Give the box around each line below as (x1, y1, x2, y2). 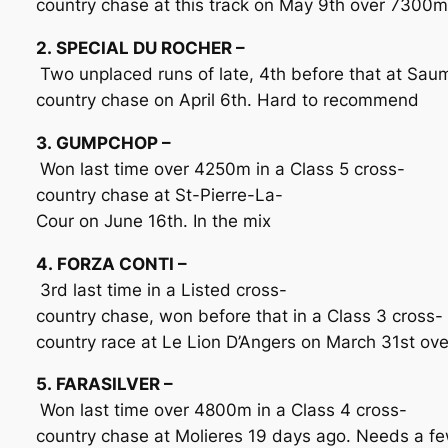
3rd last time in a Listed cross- (39, 279, 287, 300)
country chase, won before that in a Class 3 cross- (35, 305, 443, 326)
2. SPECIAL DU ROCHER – (35, 38, 245, 59)
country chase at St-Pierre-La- (35, 184, 283, 205)
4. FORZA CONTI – (35, 253, 187, 274)
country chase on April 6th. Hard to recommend (35, 90, 419, 111)
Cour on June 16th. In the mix (35, 210, 271, 231)
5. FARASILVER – (35, 374, 173, 395)
